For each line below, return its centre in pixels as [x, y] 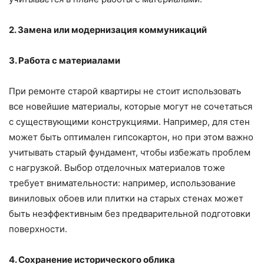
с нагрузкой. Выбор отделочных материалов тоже [117, 168]
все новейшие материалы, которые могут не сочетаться [131, 107]
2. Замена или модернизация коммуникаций [108, 30]
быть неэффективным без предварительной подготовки [130, 214]
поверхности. [38, 229]
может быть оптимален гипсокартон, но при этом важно [131, 137]
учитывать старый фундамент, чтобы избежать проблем [130, 153]
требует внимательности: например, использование [122, 183]
